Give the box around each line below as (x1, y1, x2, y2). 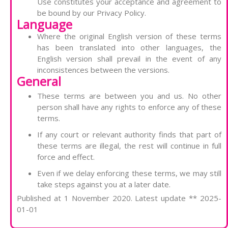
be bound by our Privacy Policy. (37, 8, 146, 18)
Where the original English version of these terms (37, 31, 221, 42)
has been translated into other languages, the (37, 42, 221, 53)
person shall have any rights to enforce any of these (37, 102, 221, 112)
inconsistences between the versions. (37, 65, 169, 75)
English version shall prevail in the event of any (37, 53, 221, 64)
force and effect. (37, 152, 95, 162)
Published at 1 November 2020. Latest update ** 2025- (17, 193, 221, 204)
